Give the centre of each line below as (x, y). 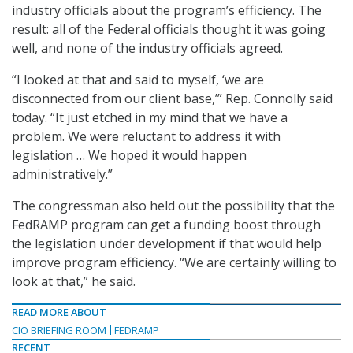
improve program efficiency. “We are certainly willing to (174, 263)
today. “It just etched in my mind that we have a (150, 118)
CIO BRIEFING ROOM (59, 331)
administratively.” (62, 175)
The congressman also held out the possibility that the (173, 206)
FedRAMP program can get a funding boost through (166, 225)
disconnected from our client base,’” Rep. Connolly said (172, 99)
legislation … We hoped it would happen (129, 156)
